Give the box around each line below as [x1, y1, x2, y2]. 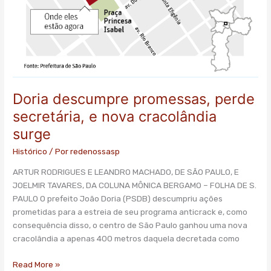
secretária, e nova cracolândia [13, 107, 217, 125]
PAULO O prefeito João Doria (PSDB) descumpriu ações [13, 194, 223, 204]
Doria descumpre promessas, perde [13, 90, 255, 108]
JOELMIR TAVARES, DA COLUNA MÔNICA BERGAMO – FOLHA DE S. [13, 180, 257, 191]
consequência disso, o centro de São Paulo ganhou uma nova [13, 220, 248, 230]
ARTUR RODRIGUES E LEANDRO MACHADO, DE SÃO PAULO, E [13, 167, 240, 177]
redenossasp [70, 146, 120, 156]
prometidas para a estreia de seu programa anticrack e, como [13, 207, 248, 217]
